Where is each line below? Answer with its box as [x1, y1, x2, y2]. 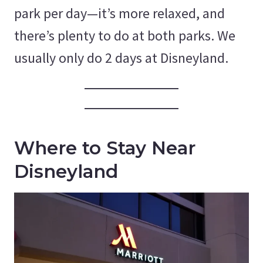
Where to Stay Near [14, 137, 195, 160]
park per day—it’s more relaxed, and [14, 4, 225, 22]
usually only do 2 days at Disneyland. [14, 48, 228, 67]
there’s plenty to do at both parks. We [14, 26, 235, 45]
